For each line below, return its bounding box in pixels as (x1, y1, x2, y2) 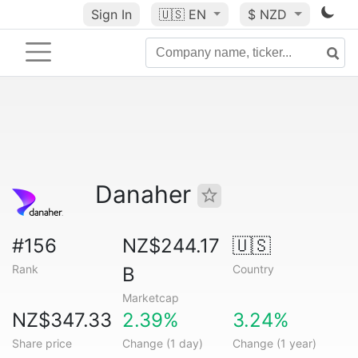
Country (232, 262, 274, 276)
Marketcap (121, 291, 179, 304)
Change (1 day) (121, 336, 203, 350)
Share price (12, 336, 72, 350)
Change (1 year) (232, 336, 316, 350)
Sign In (90, 6, 132, 22)
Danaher (95, 180, 197, 209)
